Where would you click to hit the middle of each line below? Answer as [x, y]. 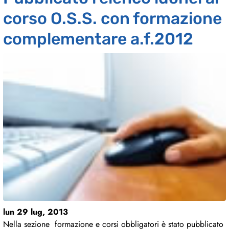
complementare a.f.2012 [98, 39]
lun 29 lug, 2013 [36, 212]
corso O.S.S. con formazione [112, 19]
